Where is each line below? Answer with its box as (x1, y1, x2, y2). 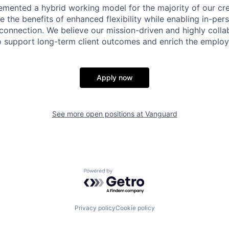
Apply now (96, 73, 133, 82)
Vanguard (145, 109, 177, 118)
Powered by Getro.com (83, 168, 173, 179)
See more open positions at (52, 109, 145, 118)
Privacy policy (74, 203, 116, 212)
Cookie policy (115, 203, 155, 212)
